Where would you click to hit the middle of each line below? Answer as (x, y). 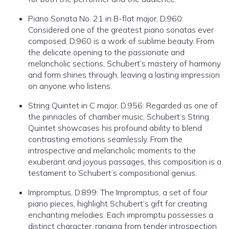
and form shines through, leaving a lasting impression (124, 75)
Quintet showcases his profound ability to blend (115, 128)
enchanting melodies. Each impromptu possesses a (121, 215)
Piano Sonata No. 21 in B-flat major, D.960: (106, 19)
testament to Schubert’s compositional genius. (112, 173)
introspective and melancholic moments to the (112, 151)
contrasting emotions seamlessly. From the (105, 139)
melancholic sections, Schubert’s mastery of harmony (124, 64)
